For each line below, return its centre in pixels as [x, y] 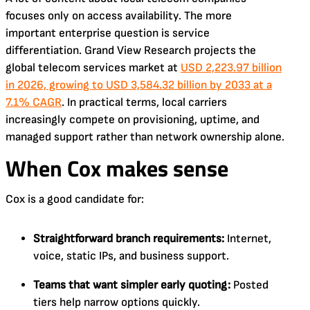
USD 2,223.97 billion [231, 67]
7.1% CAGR [34, 102]
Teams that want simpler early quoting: [132, 285]
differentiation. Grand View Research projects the [131, 50]
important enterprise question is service [108, 33]
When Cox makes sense [117, 168]
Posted [249, 285]
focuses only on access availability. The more [119, 16]
